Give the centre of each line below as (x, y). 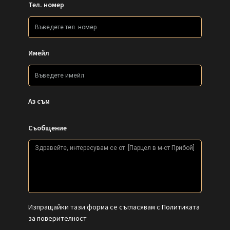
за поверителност (57, 218)
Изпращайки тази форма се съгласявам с (95, 207)
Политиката (181, 207)
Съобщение (47, 128)
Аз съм (39, 101)
